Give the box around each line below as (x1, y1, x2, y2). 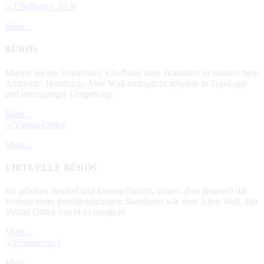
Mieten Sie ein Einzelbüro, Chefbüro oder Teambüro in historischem (5, 67, 259, 78)
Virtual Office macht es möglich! (5, 207, 126, 217)
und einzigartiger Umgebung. (5, 88, 114, 99)
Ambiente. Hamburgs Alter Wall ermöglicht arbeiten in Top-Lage (5, 78, 247, 88)
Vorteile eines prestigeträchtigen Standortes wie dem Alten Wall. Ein (5, 196, 258, 207)
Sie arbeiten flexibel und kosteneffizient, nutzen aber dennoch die (5, 186, 247, 196)
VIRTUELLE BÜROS (5, 162, 97, 173)
